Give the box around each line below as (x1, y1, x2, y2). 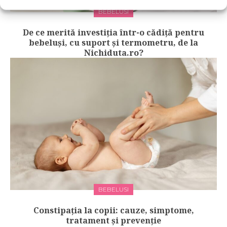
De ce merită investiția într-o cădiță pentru (23, 27, 204, 39)
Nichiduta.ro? (84, 47, 143, 59)
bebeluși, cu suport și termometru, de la (29, 37, 198, 49)
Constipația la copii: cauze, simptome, (33, 205, 194, 216)
